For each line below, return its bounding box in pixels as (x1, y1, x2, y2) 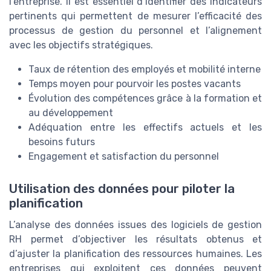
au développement (28, 107, 113, 119)
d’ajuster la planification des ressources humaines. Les (9, 248, 262, 260)
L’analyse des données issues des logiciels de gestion (9, 219, 262, 231)
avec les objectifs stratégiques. (9, 39, 153, 51)
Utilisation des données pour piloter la (9, 181, 235, 197)
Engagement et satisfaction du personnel (28, 151, 219, 163)
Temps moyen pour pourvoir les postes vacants (28, 78, 241, 90)
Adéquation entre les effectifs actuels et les (28, 122, 262, 134)
